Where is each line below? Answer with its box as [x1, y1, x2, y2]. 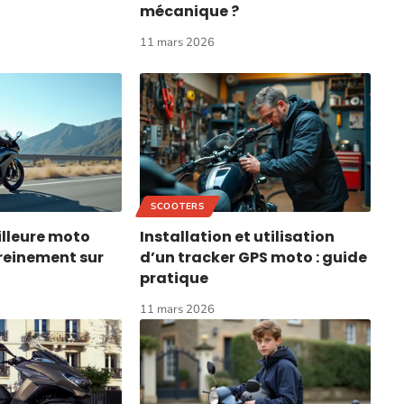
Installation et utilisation [140, 225, 335, 247]
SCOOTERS [151, 199, 205, 213]
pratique [140, 267, 209, 289]
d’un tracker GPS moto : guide [140, 246, 368, 268]
